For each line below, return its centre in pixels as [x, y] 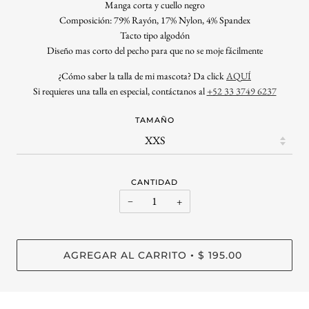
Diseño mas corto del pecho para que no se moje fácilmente [154, 51]
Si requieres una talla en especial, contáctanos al [120, 91]
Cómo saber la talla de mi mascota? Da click [144, 76]
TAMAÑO [154, 120]
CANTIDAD [154, 182]
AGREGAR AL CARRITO [125, 255]
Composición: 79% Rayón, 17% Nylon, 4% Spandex [154, 20]
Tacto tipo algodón [154, 36]
